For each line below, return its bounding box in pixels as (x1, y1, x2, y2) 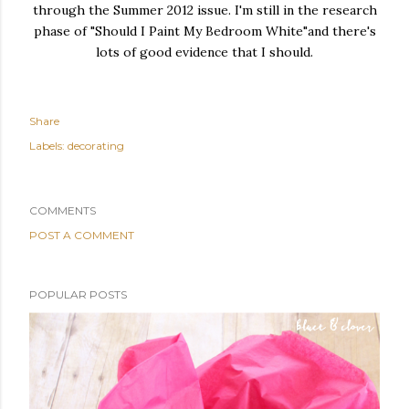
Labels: (29, 139, 65, 152)
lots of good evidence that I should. (96, 44, 313, 60)
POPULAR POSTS (29, 288, 127, 301)
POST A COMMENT (29, 228, 134, 242)
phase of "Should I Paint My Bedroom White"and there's (33, 23, 376, 39)
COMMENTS (29, 204, 96, 217)
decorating (68, 139, 124, 152)
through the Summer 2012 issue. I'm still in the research (32, 2, 377, 18)
